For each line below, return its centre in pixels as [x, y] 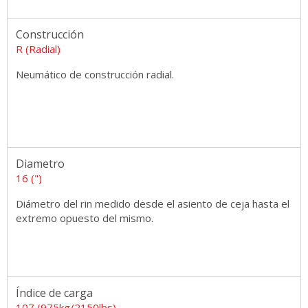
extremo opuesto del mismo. [85, 218]
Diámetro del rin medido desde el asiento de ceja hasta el [153, 203]
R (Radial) [38, 48]
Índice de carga [54, 293]
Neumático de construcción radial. [95, 74]
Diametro [40, 163]
